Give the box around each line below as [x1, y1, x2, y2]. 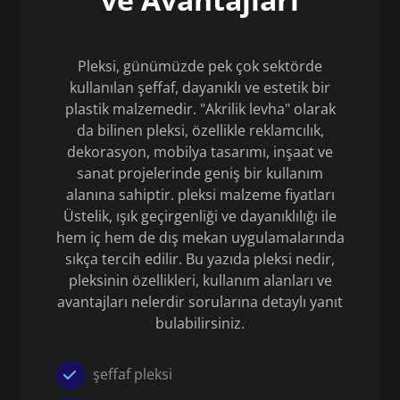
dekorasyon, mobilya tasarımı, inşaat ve [67, 142, 333, 162]
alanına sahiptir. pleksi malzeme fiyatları [65, 185, 335, 204]
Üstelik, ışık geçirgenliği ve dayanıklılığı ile [63, 206, 337, 226]
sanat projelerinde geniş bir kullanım [77, 163, 323, 183]
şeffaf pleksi [93, 364, 173, 384]
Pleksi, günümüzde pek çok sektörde [78, 56, 322, 76]
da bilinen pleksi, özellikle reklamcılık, [76, 121, 324, 140]
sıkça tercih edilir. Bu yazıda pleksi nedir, [65, 249, 335, 269]
